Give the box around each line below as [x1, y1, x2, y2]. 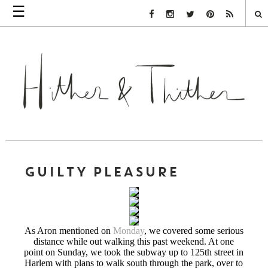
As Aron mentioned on [24, 225, 113, 236]
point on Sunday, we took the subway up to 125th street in [24, 246, 244, 257]
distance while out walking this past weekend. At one [33, 236, 234, 246]
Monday [112, 225, 144, 236]
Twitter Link [194, 10, 240, 19]
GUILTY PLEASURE [24, 166, 179, 179]
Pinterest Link [214, 10, 266, 19]
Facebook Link [154, 10, 211, 19]
